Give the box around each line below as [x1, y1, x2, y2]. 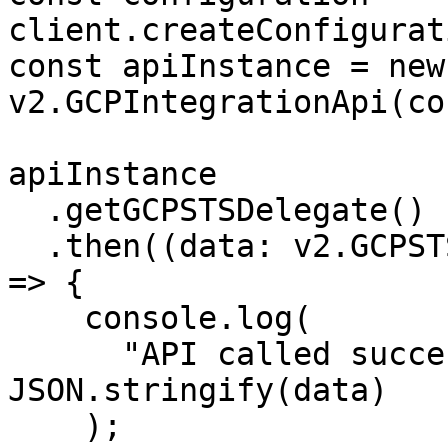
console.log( [8, 300, 84, 336]
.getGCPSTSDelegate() [8, 192, 46, 228]
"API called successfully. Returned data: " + [8, 336, 122, 372]
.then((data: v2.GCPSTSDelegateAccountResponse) [8, 228, 46, 264]
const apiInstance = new [8, 48, 445, 84]
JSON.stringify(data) [8, 372, 388, 408]
